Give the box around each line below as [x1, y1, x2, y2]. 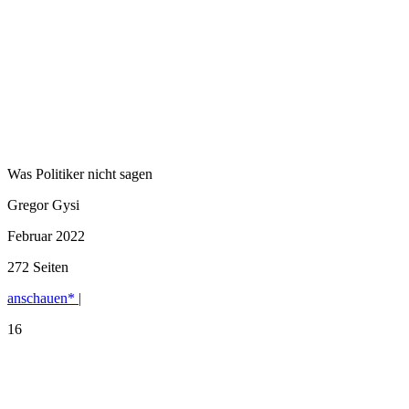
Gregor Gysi [7, 196, 79, 213]
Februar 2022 [7, 227, 85, 244]
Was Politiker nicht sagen [7, 165, 152, 182]
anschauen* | [7, 289, 81, 306]
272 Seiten [7, 258, 68, 275]
